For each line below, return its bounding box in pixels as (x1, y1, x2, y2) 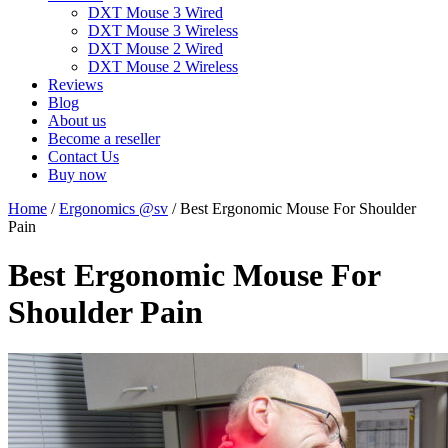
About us (48, 112, 106, 129)
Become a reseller (48, 130, 160, 147)
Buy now (48, 166, 107, 183)
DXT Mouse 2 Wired (88, 40, 223, 57)
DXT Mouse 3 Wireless (88, 22, 238, 39)
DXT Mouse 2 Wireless (88, 58, 238, 75)
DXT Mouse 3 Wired (88, 4, 223, 21)
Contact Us (48, 148, 119, 165)
